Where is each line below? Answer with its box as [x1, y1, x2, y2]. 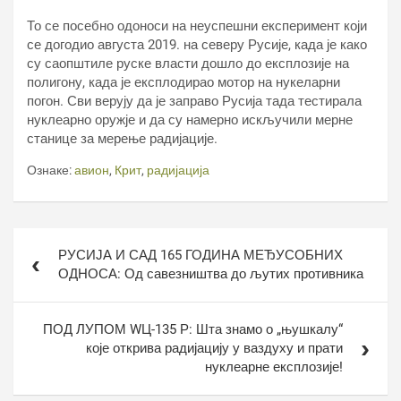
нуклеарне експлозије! [205, 359, 343, 376]
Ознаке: [27, 163, 72, 178]
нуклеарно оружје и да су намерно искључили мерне [27, 112, 353, 129]
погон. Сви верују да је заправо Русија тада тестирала [27, 93, 362, 110]
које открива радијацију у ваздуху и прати [86, 340, 343, 357]
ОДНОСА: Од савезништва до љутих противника [58, 266, 363, 283]
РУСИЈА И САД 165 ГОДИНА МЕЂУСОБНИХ [58, 247, 343, 264]
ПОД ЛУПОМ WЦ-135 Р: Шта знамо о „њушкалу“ [43, 321, 343, 338]
